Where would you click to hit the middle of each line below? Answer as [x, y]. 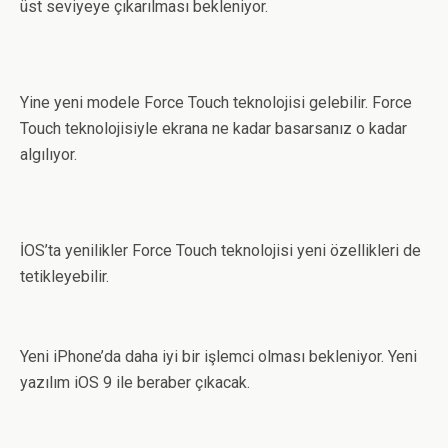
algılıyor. [48, 154]
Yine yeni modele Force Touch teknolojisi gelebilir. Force [216, 102]
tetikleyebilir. [64, 276]
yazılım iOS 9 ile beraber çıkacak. [135, 382]
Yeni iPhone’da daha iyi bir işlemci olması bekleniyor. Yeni [218, 356]
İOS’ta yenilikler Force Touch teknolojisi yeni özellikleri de [220, 250]
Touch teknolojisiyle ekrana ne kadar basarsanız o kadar [213, 128]
